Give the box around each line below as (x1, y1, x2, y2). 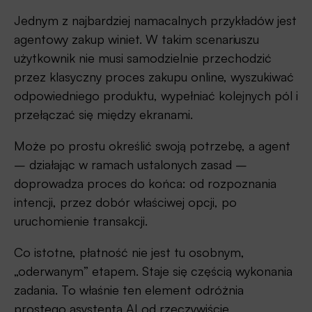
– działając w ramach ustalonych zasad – (14, 157, 247, 173)
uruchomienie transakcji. (14, 213, 148, 229)
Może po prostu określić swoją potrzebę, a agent (14, 138, 290, 154)
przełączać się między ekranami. (14, 107, 193, 123)
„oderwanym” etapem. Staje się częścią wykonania (14, 263, 292, 279)
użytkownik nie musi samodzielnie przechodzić (14, 50, 272, 66)
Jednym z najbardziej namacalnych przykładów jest (14, 13, 297, 29)
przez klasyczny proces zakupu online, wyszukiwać (14, 69, 294, 85)
